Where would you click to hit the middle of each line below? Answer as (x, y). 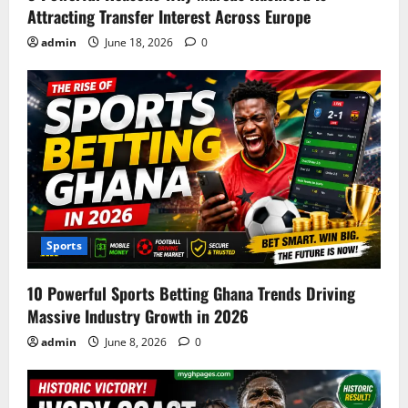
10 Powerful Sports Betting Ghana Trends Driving (191, 293)
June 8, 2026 (136, 342)
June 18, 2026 (139, 42)
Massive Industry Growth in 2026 (138, 316)
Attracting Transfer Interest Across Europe (169, 16)
